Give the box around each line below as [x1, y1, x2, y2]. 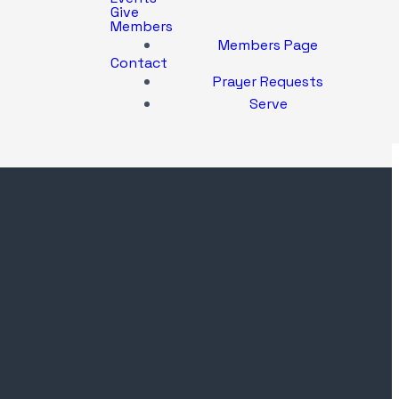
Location [13, 341, 74, 362]
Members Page [218, 36, 318, 54]
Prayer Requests [213, 72, 323, 91]
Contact [110, 53, 167, 72]
